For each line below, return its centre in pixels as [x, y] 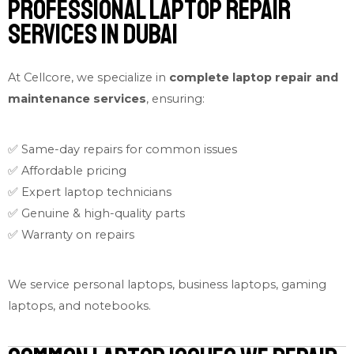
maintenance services [77, 98]
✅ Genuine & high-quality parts [96, 213]
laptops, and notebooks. [79, 306]
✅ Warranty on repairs [71, 234]
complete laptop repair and [254, 77]
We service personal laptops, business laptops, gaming [167, 285]
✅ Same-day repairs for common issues [122, 149]
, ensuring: [175, 98]
